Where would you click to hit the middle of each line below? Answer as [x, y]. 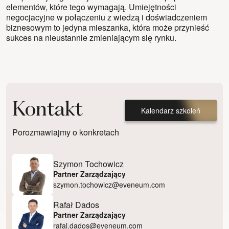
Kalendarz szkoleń [171, 110]
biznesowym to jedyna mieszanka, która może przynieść [108, 28]
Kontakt [48, 110]
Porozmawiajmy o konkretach [66, 132]
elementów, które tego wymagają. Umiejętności [91, 7]
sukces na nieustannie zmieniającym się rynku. [91, 38]
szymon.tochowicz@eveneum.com [109, 184]
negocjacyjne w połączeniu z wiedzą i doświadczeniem [107, 17]
